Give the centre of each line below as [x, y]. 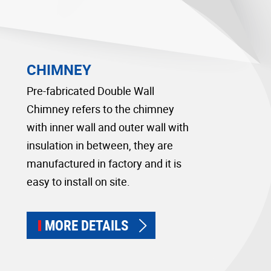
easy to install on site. [79, 181]
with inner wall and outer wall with [108, 127]
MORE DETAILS [87, 225]
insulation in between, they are [100, 145]
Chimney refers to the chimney [101, 109]
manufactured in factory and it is [104, 163]
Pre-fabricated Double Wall [91, 90]
